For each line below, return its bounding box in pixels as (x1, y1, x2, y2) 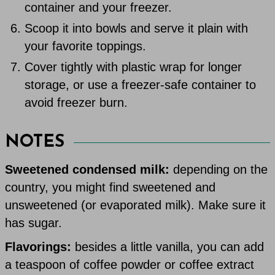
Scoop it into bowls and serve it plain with (25, 21, 249, 36)
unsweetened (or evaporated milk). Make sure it (5, 198, 266, 212)
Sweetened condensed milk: (5, 163, 170, 177)
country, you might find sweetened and (5, 180, 216, 195)
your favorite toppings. (25, 39, 147, 53)
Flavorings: (5, 240, 72, 254)
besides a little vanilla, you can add (71, 240, 265, 254)
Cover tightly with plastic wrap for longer (25, 60, 242, 74)
